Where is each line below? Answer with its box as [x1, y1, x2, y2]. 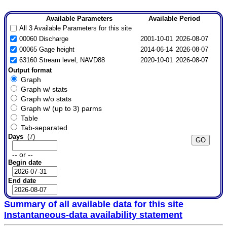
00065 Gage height [19, 46, 74, 54]
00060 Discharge [19, 35, 68, 43]
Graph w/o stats [20, 95, 71, 103]
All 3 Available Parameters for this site [19, 24, 132, 32]
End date [8, 177, 36, 185]
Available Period [148, 15, 200, 23]
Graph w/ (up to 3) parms [20, 104, 102, 112]
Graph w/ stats [20, 85, 67, 93]
